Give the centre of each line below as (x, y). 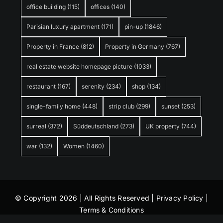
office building (46, 7)
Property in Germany (135, 47)
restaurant (41, 87)
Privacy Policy (180, 198)
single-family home (54, 107)
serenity (93, 87)
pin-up (134, 27)
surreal (36, 126)
